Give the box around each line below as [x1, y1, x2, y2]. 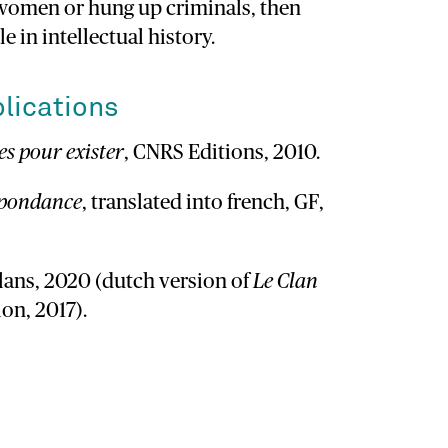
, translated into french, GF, [82, 192, 325, 214]
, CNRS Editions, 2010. [124, 142, 321, 164]
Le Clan [253, 270, 319, 292]
